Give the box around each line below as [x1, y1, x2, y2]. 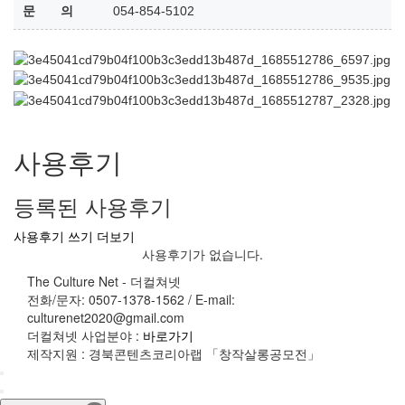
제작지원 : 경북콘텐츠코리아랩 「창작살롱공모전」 [27, 344, 320, 363]
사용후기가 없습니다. [142, 244, 263, 263]
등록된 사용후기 [14, 189, 172, 221]
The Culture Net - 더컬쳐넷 [27, 271, 181, 290]
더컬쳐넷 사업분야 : [27, 325, 143, 344]
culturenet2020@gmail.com [27, 307, 184, 326]
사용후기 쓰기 [14, 226, 93, 245]
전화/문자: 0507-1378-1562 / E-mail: [27, 289, 235, 308]
